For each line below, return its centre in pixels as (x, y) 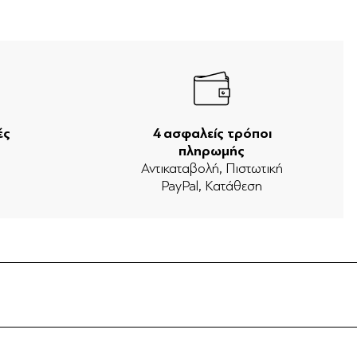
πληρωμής (212, 151)
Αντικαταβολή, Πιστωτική (212, 169)
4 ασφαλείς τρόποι (212, 134)
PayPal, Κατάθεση (212, 186)
